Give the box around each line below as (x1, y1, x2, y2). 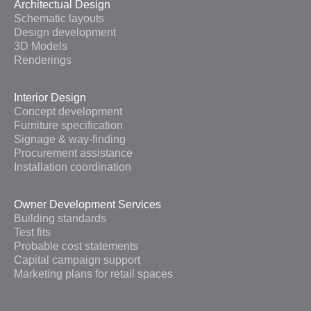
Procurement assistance (14, 147, 133, 160)
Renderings (14, 53, 72, 66)
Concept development (14, 106, 122, 118)
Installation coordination (14, 161, 131, 174)
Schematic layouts (14, 12, 104, 24)
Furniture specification (14, 119, 123, 132)
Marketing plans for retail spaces (14, 268, 173, 280)
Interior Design (14, 92, 86, 104)
